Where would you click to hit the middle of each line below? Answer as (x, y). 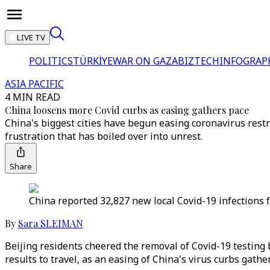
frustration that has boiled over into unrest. (104, 136)
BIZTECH (199, 61)
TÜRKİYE (93, 61)
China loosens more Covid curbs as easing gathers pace (127, 110)
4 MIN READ (33, 97)
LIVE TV (31, 37)
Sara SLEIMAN (51, 223)
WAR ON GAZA (145, 61)
